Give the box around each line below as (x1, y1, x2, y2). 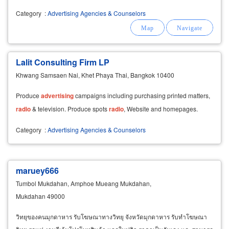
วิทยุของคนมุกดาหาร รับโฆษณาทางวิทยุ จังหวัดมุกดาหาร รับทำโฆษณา (16, 212, 207, 221)
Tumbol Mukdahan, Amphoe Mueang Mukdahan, (16, 178, 151, 188)
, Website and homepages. (124, 104, 198, 113)
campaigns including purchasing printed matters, (74, 90, 210, 100)
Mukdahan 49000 (16, 191, 65, 200)
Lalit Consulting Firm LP (16, 56, 109, 68)
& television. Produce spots (31, 104, 109, 113)
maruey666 (16, 164, 59, 176)
